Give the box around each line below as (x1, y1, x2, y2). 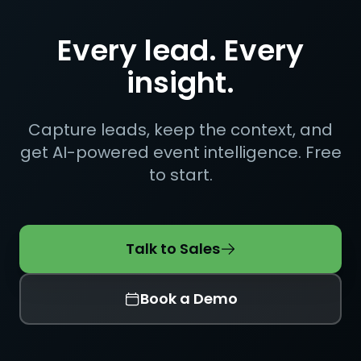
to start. (148, 164, 213, 186)
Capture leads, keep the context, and (28, 118, 333, 141)
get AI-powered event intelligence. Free (19, 141, 342, 164)
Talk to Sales (125, 239, 220, 259)
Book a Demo (139, 288, 238, 309)
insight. (127, 62, 234, 103)
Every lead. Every (57, 30, 304, 71)
